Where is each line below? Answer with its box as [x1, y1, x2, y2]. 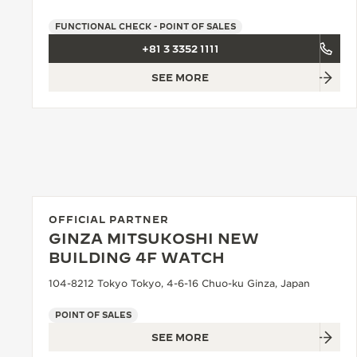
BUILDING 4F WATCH [49, 249, 225, 266]
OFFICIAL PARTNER [49, 214, 169, 225]
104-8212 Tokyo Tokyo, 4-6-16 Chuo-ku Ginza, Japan [49, 277, 310, 289]
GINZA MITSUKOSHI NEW [49, 230, 259, 247]
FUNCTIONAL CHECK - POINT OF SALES [55, 22, 236, 31]
